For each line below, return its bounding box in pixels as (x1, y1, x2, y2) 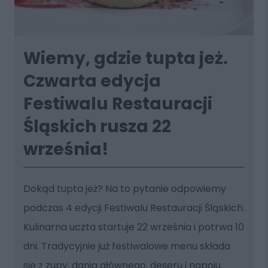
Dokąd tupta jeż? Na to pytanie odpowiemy (23, 181, 226, 196)
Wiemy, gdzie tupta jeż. (23, 46, 228, 70)
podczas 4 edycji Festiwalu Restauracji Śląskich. (23, 200, 245, 215)
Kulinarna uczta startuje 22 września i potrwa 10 (23, 220, 244, 234)
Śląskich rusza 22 (23, 114, 171, 138)
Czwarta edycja (23, 69, 161, 93)
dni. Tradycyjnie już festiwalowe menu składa (23, 239, 230, 253)
